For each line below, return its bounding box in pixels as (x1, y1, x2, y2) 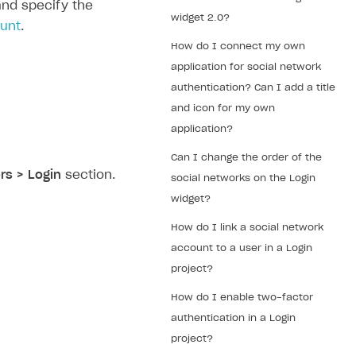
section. (61, 169, 115, 181)
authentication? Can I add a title (171, 83, 335, 92)
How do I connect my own (171, 41, 305, 51)
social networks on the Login (171, 173, 315, 183)
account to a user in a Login (171, 243, 312, 253)
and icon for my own (171, 103, 275, 113)
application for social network (171, 62, 321, 72)
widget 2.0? (171, 13, 230, 22)
